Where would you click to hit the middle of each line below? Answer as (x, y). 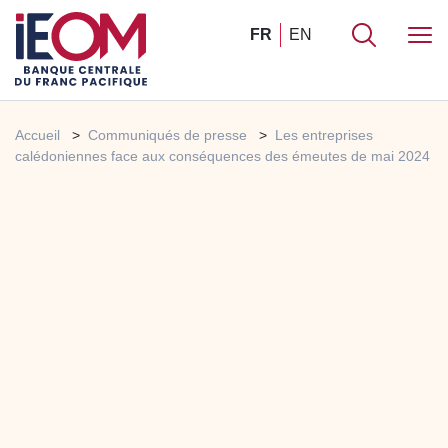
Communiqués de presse (167, 135)
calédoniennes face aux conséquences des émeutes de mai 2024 (222, 156)
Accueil (37, 135)
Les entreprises (324, 135)
